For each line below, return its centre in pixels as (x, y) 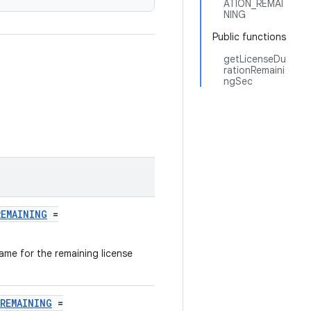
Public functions (249, 37)
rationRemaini (254, 70)
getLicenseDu (255, 59)
